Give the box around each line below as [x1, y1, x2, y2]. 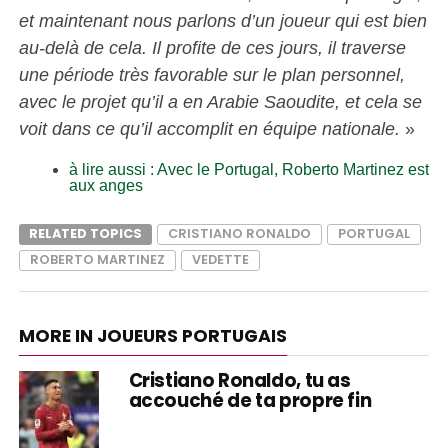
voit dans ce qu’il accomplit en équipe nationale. [18, 117, 400, 139]
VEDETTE [191, 250, 249, 268]
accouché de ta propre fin [128, 387, 372, 413]
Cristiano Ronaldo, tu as [128, 367, 351, 393]
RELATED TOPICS [28, 224, 142, 242]
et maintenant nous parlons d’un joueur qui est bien [18, 9, 427, 31]
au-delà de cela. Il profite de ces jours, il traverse [18, 36, 406, 58]
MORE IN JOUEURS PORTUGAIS [18, 323, 287, 348]
